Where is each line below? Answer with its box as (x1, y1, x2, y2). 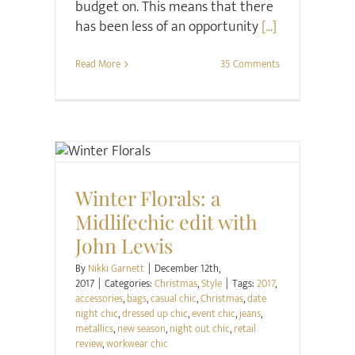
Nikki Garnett (87, 260, 144, 277)
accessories (74, 290, 123, 307)
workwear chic (105, 335, 168, 353)
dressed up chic (121, 305, 188, 323)
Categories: (104, 275, 155, 292)
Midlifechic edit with (74, 208, 258, 235)
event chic (191, 305, 235, 323)
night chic (74, 305, 118, 323)
